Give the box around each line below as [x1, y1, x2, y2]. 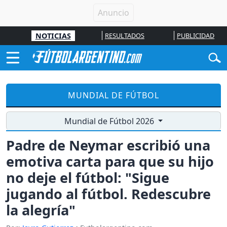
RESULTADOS [104, 31, 144, 40]
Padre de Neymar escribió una [6, 136, 210, 155]
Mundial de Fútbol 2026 [64, 116, 156, 127]
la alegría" [6, 201, 75, 220]
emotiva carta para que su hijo [6, 152, 214, 171]
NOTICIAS [35, 31, 71, 41]
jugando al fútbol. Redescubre [6, 184, 211, 204]
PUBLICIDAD [177, 31, 215, 40]
